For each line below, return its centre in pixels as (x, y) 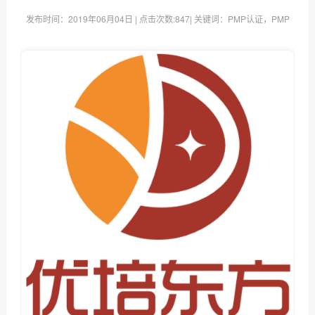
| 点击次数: (154, 19)
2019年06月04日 (100, 19)
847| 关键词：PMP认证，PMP (232, 19)
